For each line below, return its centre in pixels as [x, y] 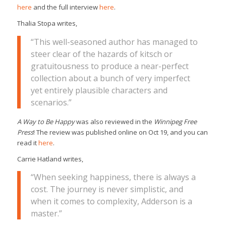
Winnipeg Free [175, 121]
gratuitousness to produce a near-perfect [109, 66]
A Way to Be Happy [46, 121]
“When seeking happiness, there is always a [113, 177]
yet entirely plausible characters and [99, 90]
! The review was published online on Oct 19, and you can [120, 132]
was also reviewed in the [114, 121]
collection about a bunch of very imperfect [110, 78]
